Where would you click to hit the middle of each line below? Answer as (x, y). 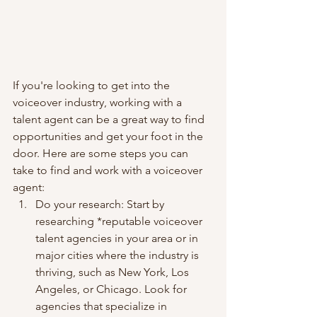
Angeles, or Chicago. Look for (113, 289)
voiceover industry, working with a (99, 102)
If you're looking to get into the (93, 85)
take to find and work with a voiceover (109, 170)
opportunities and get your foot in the (109, 136)
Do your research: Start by (101, 204)
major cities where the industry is (119, 255)
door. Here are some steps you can (102, 153)
